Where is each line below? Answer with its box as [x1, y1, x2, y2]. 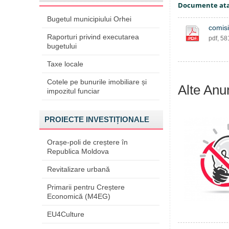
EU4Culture [47, 210, 84, 218]
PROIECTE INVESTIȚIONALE [44, 115, 149, 124]
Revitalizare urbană [47, 165, 110, 173]
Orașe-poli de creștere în [47, 138, 128, 146]
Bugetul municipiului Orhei [47, 15, 131, 23]
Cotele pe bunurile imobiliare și [47, 78, 147, 86]
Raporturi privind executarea [47, 33, 139, 41]
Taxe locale [47, 60, 83, 68]
